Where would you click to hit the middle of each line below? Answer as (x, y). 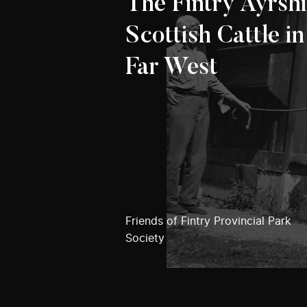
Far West (172, 68)
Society (145, 238)
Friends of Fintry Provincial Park (208, 221)
